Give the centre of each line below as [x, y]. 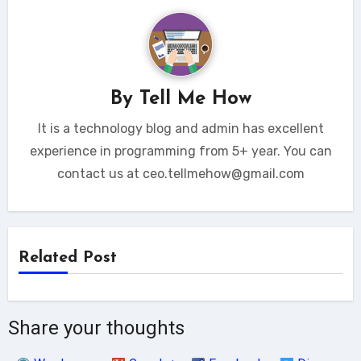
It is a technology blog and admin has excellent [180, 128]
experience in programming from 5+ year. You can [180, 151]
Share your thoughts [96, 328]
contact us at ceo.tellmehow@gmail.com [180, 173]
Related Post [67, 258]
